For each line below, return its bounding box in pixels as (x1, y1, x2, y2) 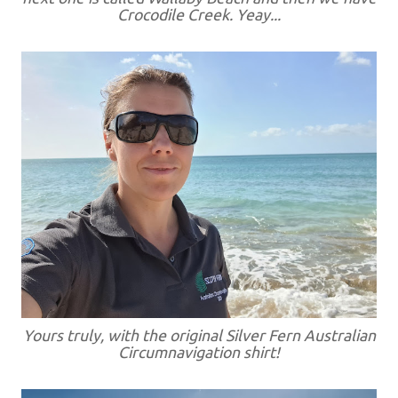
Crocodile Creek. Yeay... (117, 6, 281, 23)
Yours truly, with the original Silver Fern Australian (22, 327, 376, 344)
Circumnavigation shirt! (118, 344, 280, 361)
